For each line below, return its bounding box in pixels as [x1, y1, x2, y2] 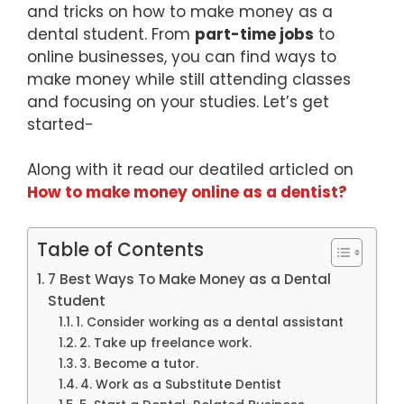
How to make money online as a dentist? [27, 181, 347, 204]
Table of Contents [37, 236, 204, 262]
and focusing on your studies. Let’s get [27, 90, 329, 113]
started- [27, 113, 94, 135]
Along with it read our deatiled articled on [27, 159, 353, 181]
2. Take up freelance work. [78, 334, 255, 352]
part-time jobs [195, 23, 314, 45]
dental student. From [27, 23, 195, 45]
